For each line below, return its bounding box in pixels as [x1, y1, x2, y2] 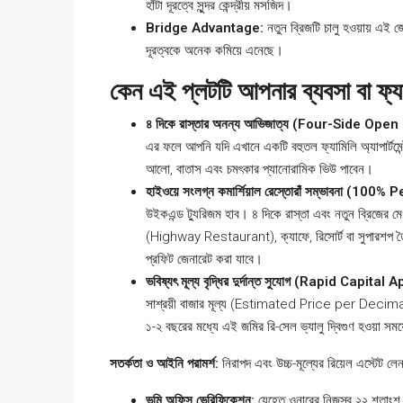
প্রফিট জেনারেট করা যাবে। [146, 251, 263, 268]
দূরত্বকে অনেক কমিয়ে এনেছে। [146, 42, 283, 59]
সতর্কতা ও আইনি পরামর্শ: [110, 355, 219, 372]
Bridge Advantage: [146, 20, 264, 37]
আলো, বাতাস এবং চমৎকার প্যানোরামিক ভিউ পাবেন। [146, 161, 373, 178]
